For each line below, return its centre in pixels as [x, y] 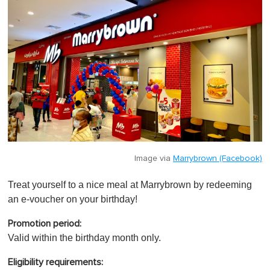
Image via [154, 159]
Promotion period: [45, 224]
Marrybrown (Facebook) [218, 159]
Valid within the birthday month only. [84, 238]
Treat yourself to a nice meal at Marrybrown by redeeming [130, 185]
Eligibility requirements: [55, 262]
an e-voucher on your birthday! [73, 199]
